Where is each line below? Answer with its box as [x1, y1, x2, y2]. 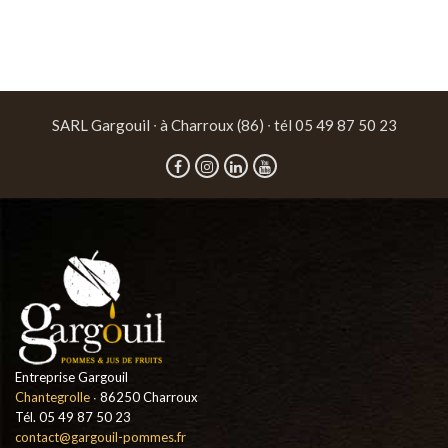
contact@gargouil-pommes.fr [15, 428, 186, 445]
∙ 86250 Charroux [90, 388, 198, 405]
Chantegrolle [15, 388, 90, 405]
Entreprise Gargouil [15, 368, 128, 385]
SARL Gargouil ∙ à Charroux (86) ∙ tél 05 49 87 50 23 [51, 116, 397, 135]
